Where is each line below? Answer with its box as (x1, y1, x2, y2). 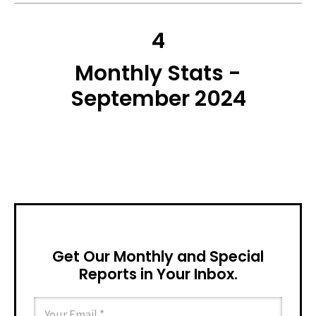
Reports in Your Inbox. (78, 264, 238, 284)
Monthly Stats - (75, 59, 241, 88)
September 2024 (70, 84, 246, 114)
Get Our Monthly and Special (52, 246, 264, 267)
